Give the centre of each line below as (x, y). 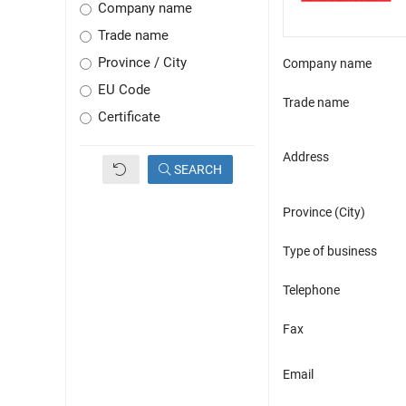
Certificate (129, 118)
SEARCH (196, 170)
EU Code (124, 91)
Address (306, 157)
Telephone (311, 290)
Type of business (330, 251)
